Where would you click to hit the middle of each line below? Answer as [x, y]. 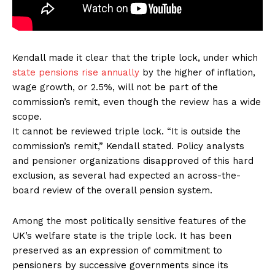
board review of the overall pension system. [112, 191]
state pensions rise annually [76, 73]
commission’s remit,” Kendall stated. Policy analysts [128, 146]
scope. [27, 117]
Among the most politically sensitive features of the [129, 221]
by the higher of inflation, [197, 73]
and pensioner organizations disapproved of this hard [133, 161]
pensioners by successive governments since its [120, 265]
